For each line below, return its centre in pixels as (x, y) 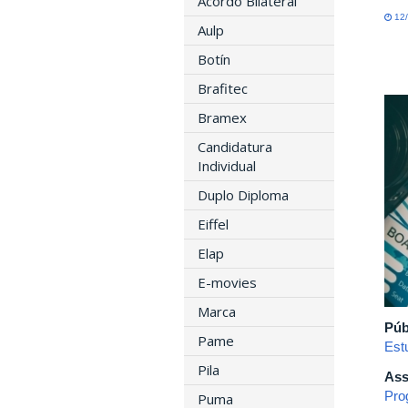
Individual (227, 165)
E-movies (227, 282)
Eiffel (213, 224)
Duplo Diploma (243, 194)
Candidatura (235, 146)
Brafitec (223, 88)
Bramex (222, 117)
